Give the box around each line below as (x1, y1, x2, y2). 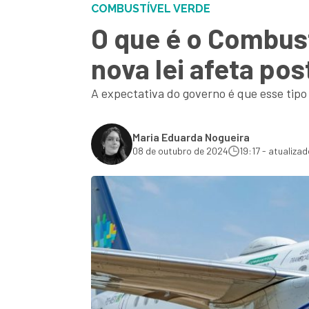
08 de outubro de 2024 (132, 145, 228, 157)
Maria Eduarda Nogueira (132, 130, 250, 143)
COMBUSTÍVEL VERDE (91, 2, 210, 15)
